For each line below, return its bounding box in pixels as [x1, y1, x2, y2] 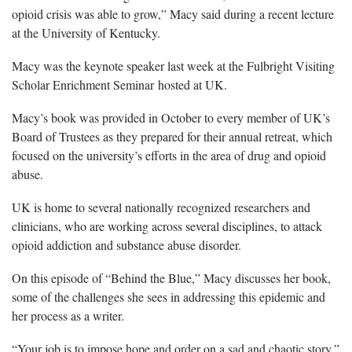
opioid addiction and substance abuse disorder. [12, 236, 241, 253]
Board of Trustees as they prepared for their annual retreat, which [12, 127, 332, 145]
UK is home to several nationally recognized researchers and [12, 198, 310, 215]
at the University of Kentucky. [12, 24, 160, 41]
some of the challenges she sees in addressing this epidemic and [12, 288, 325, 305]
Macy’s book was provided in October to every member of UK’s [12, 108, 330, 126]
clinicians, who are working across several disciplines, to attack [12, 217, 322, 234]
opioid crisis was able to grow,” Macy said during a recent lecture [12, 5, 334, 22]
